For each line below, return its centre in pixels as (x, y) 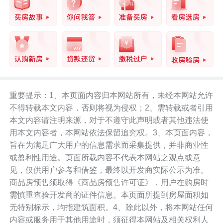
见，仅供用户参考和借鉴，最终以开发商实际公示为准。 (109, 170)
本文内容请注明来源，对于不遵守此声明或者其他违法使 (109, 120)
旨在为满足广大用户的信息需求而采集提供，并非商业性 (109, 145)
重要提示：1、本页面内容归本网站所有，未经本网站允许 (111, 95)
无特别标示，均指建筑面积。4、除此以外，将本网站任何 (111, 207)
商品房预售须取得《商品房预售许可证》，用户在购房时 (109, 182)
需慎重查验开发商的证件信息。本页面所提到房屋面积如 (109, 195)
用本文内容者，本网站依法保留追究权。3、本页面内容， (111, 132)
